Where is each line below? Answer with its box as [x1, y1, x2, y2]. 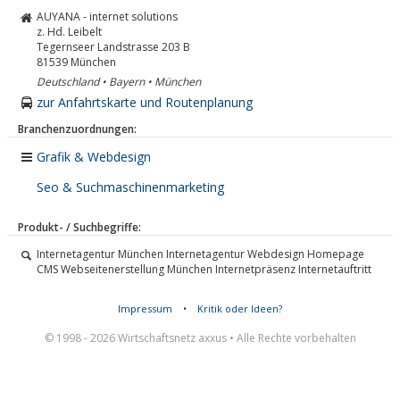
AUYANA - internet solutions [37, 9, 178, 24]
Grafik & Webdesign [37, 148, 151, 165]
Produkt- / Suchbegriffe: [18, 220, 141, 235]
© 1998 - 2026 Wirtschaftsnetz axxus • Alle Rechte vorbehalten [44, 330, 356, 346]
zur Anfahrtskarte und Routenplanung [37, 94, 253, 111]
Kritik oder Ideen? [197, 302, 282, 315]
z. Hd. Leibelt [37, 24, 102, 39]
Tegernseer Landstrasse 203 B [37, 39, 190, 54]
